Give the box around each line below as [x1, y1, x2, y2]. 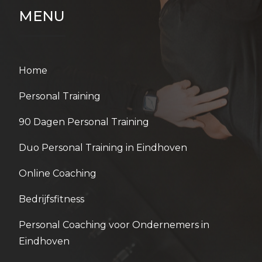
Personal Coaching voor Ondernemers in [19, 219, 209, 230]
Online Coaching [19, 167, 96, 179]
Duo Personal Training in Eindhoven [19, 142, 187, 153]
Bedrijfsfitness [19, 193, 84, 205]
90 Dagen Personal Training [19, 116, 149, 127]
